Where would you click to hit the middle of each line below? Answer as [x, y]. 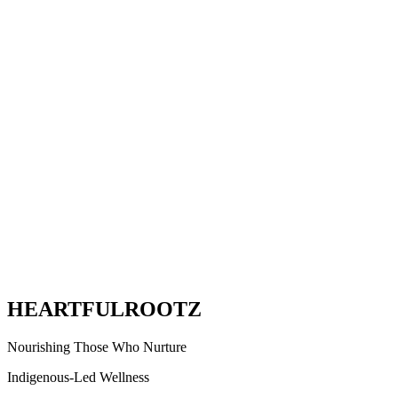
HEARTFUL [66, 309]
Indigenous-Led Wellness [78, 377]
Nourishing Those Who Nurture [97, 346]
